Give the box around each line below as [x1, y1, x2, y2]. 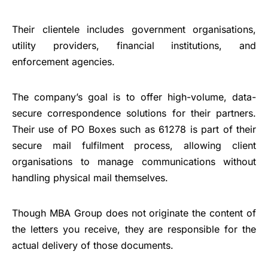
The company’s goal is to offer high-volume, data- [12, 91, 256, 103]
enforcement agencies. [12, 56, 115, 68]
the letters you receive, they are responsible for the [12, 223, 256, 236]
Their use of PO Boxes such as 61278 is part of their [12, 123, 256, 136]
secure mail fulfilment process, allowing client [12, 139, 256, 152]
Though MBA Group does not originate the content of [12, 207, 256, 220]
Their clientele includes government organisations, [12, 23, 256, 36]
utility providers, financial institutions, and [12, 39, 256, 52]
